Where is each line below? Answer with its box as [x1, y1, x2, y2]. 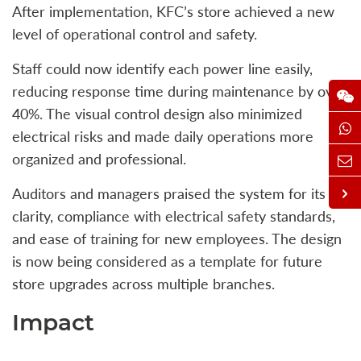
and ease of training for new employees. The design [12, 229, 342, 247]
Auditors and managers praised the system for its [12, 184, 326, 202]
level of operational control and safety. [12, 24, 257, 43]
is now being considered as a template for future [12, 251, 322, 270]
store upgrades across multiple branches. [12, 274, 275, 293]
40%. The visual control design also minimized [12, 104, 302, 122]
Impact [12, 308, 94, 336]
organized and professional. [12, 149, 186, 168]
